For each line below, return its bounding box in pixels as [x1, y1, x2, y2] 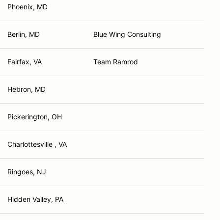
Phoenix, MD [7, 2, 48, 11]
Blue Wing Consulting [93, 30, 161, 38]
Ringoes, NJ [7, 167, 46, 176]
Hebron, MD [7, 85, 46, 93]
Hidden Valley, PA [7, 195, 63, 203]
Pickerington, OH [7, 112, 62, 121]
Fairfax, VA [7, 57, 42, 66]
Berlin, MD [7, 30, 40, 38]
